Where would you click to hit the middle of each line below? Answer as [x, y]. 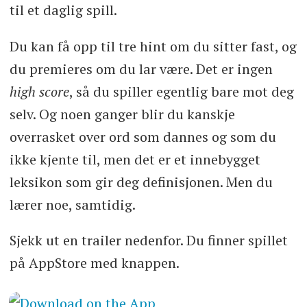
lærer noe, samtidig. [72, 204]
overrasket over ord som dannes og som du [143, 136]
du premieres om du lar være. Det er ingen [141, 69]
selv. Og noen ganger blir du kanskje [122, 114]
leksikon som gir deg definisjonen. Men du [141, 182]
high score [39, 91]
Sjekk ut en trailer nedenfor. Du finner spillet [148, 241]
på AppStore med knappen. [94, 263]
